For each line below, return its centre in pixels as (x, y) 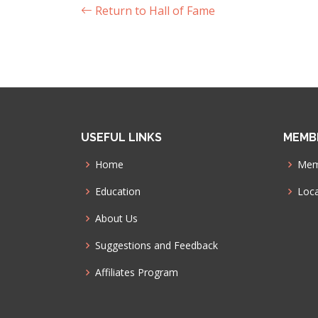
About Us (116, 218)
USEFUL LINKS (121, 137)
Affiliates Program (137, 272)
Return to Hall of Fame (154, 11)
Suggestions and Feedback (157, 245)
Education (118, 191)
